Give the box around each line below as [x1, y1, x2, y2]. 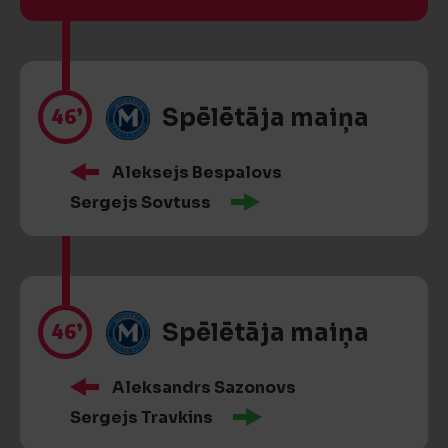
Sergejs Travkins [70, 407, 213, 428]
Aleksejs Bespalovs [112, 162, 282, 183]
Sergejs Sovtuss [70, 192, 211, 213]
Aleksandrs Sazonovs [112, 377, 296, 398]
